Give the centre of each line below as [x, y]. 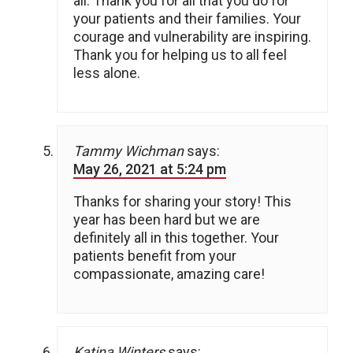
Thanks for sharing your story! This [182, 202]
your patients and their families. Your [187, 19]
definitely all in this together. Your [176, 238]
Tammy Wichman [128, 151]
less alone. [107, 73]
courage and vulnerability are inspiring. [192, 37]
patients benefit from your [155, 256]
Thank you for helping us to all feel [180, 55]
